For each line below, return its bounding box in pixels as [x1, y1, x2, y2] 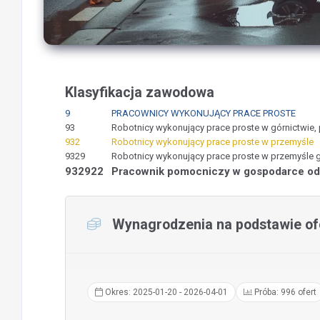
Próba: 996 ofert [252, 287, 316, 297]
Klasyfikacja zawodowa [65, 84, 214, 101]
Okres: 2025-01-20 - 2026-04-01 [103, 287, 228, 297]
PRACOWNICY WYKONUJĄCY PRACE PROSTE [111, 108, 296, 119]
